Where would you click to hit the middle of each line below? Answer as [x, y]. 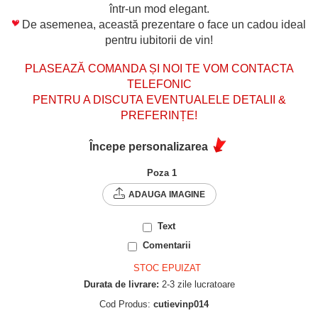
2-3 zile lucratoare [197, 284]
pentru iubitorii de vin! [159, 40]
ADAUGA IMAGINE [166, 194]
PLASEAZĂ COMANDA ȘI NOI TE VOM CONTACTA [159, 68]
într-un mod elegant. [159, 9]
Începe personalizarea [149, 146]
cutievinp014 [181, 304]
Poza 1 [162, 173]
